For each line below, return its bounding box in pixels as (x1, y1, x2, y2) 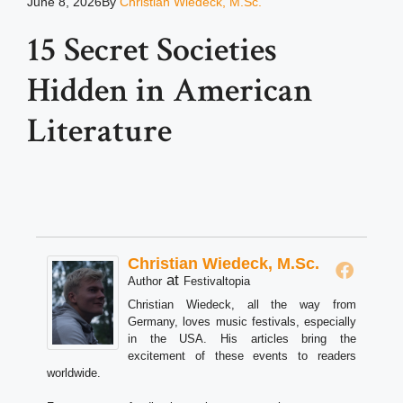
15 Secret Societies (27, 28, 277, 73)
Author (128, 274, 162, 289)
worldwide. (47, 366, 101, 381)
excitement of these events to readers (128, 349, 356, 363)
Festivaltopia (184, 274, 250, 289)
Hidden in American (27, 68, 313, 113)
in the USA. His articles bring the (128, 332, 356, 346)
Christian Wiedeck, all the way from (128, 298, 356, 312)
